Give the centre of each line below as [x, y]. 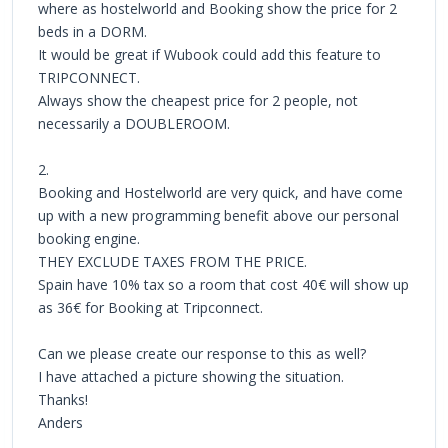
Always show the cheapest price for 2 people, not [198, 100]
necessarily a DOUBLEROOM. [134, 123]
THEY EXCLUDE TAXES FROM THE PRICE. [172, 261]
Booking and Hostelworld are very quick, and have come [220, 192]
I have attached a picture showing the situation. [191, 376]
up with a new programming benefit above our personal [218, 215]
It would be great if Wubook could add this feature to [209, 54]
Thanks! [63, 399]
